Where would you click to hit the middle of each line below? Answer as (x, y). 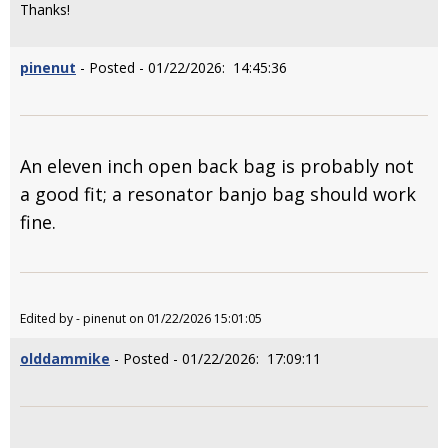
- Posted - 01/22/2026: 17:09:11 (215, 358)
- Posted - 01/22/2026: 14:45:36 (181, 67)
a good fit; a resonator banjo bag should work (218, 194)
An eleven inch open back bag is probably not (217, 166)
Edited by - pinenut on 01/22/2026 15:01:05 (141, 318)
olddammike (65, 358)
